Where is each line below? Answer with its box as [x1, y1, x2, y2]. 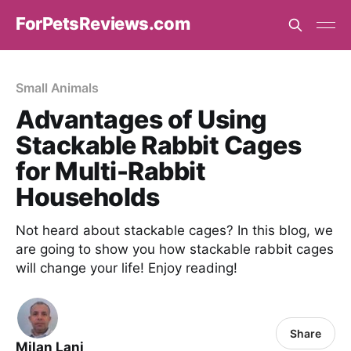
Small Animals [16, 80, 99, 96]
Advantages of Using [16, 104, 267, 135]
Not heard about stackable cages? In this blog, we [16, 223, 333, 238]
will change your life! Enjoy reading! [16, 260, 237, 276]
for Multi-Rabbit [16, 156, 206, 186]
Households [16, 182, 160, 212]
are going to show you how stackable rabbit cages [16, 241, 334, 257]
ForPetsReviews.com [16, 13, 190, 34]
